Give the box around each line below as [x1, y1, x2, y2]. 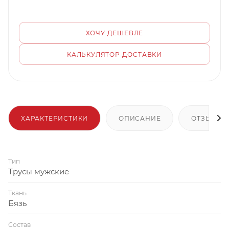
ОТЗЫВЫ [191, 114, 224, 122]
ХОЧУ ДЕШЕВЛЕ [85, 29, 144, 37]
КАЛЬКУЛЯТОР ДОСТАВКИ [67, 51, 162, 58]
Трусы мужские [8, 166, 69, 176]
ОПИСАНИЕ [119, 114, 161, 122]
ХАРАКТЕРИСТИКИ [21, 114, 88, 122]
